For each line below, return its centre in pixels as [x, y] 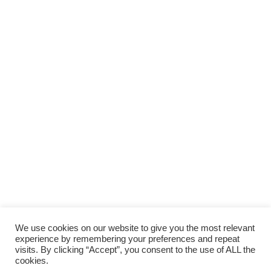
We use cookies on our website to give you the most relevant [135, 228]
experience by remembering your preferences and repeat [127, 239]
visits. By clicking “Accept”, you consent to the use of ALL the [135, 250]
